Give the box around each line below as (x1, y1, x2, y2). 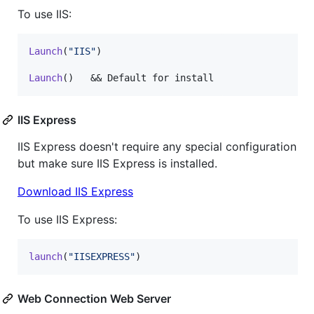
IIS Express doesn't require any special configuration (18, 139, 296, 153)
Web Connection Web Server (18, 291, 171, 306)
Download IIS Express (18, 184, 133, 198)
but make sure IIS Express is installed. (18, 156, 217, 170)
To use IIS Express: (18, 212, 117, 226)
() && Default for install (62, 71, 214, 83)
